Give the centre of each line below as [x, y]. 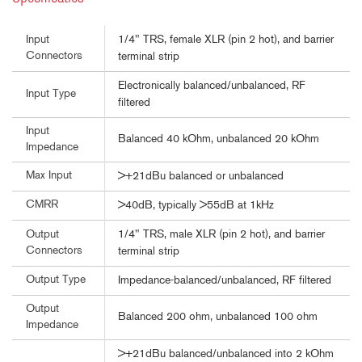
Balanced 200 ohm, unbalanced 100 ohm [218, 318]
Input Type [51, 95]
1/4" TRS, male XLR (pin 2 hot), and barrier [221, 235]
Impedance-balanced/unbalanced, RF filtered [225, 281]
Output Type [56, 280]
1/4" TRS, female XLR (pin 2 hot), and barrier [226, 40]
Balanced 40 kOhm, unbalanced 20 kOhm [219, 140]
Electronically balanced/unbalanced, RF [212, 86]
